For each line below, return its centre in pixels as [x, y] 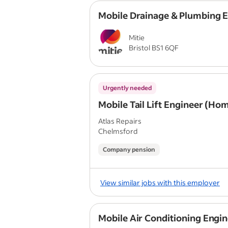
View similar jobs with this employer [160, 182]
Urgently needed [127, 88]
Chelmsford [118, 131]
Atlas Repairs [120, 121]
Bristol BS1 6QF [154, 48]
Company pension [129, 149]
